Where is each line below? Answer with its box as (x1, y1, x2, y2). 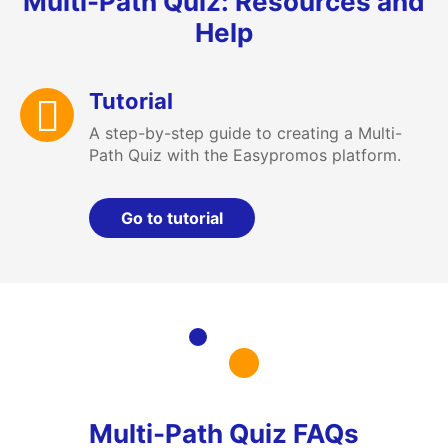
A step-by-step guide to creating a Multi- (89, 123, 402, 144)
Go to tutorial (121, 208, 223, 229)
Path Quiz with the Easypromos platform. (89, 145, 401, 166)
